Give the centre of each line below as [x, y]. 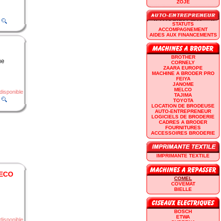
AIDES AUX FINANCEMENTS [183, 35]
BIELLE [183, 189]
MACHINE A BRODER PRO [183, 73]
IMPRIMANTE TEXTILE [183, 155]
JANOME [183, 84]
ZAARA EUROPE [183, 68]
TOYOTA [183, 100]
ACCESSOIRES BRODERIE [183, 133]
